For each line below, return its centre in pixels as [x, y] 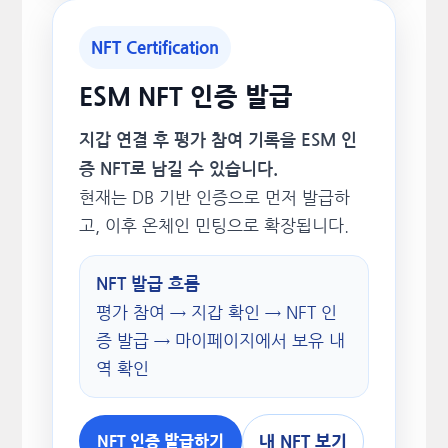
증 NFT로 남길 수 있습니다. [178, 169]
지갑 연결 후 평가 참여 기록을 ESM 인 [217, 140]
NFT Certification [154, 47]
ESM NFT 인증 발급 [185, 97]
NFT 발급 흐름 [147, 284]
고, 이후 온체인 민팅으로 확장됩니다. [213, 225]
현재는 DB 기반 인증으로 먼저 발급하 [214, 197]
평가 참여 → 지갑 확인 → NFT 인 [216, 312]
